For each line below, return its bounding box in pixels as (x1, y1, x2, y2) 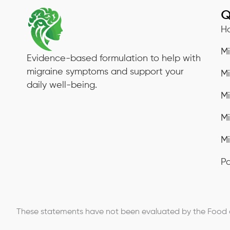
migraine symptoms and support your (27, 67, 184, 77)
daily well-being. (27, 81, 97, 90)
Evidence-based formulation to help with (27, 54, 201, 64)
